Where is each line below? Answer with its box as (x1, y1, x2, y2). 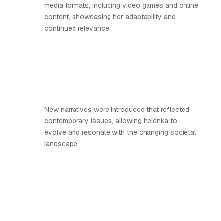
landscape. (44, 139, 79, 148)
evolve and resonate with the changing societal (44, 128, 196, 137)
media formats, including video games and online (44, 1, 198, 10)
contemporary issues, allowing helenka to (44, 116, 177, 125)
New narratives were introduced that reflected (44, 105, 189, 114)
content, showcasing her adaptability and (44, 12, 176, 21)
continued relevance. (44, 24, 110, 33)
